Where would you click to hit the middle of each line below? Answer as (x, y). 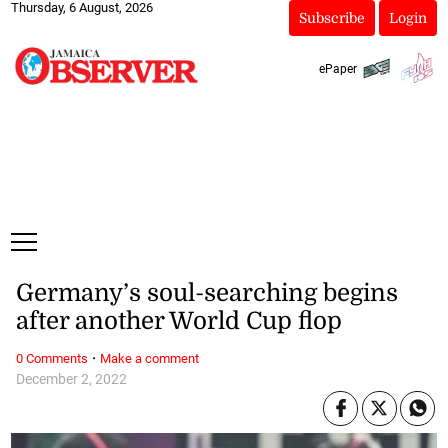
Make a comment (149, 358)
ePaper (337, 68)
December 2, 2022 (71, 379)
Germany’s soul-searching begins (206, 293)
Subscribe (331, 18)
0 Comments (51, 358)
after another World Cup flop (178, 321)
